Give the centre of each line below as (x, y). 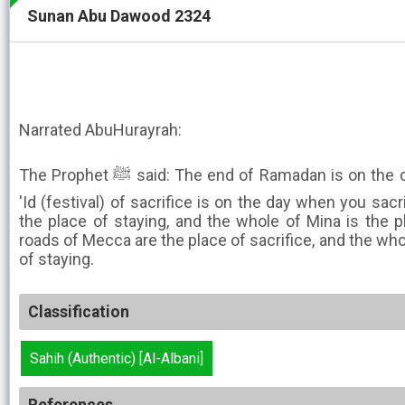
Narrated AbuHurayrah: (100, 130)
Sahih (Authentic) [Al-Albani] (117, 358)
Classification (79, 312)
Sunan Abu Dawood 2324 (119, 16)
